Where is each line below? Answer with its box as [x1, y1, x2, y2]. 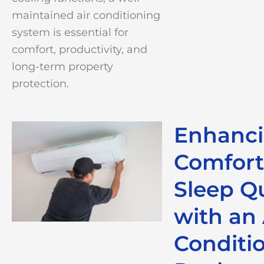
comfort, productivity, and [12, 43, 147, 57]
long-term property [12, 60, 113, 74]
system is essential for [12, 26, 128, 39]
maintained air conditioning [12, 9, 160, 22]
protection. [12, 77, 69, 91]
